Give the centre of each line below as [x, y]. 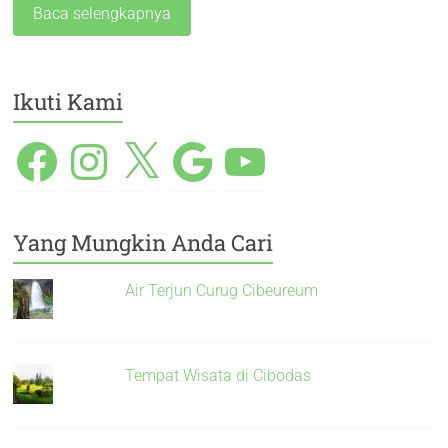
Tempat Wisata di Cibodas [218, 375]
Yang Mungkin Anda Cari [143, 242]
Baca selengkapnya [102, 13]
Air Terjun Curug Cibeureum [222, 290]
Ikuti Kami [68, 101]
